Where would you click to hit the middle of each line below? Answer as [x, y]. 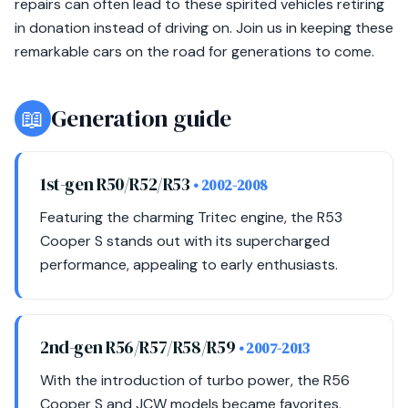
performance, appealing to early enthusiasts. [189, 265]
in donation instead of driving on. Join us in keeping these [204, 28]
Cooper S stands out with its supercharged [185, 241]
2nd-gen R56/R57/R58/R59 [139, 347]
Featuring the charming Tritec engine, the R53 [191, 217]
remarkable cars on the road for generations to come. [194, 51]
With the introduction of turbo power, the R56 [195, 380]
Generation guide [141, 118]
